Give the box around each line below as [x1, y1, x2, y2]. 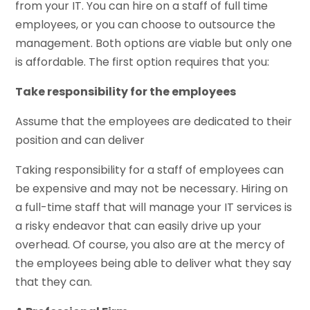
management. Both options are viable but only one [15, 35, 293, 52]
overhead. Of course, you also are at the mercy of [15, 237, 286, 253]
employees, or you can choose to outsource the [15, 17, 276, 33]
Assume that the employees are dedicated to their [15, 113, 293, 130]
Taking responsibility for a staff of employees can [15, 162, 284, 179]
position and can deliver [15, 132, 145, 149]
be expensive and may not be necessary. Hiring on [15, 181, 289, 197]
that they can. [15, 274, 93, 291]
